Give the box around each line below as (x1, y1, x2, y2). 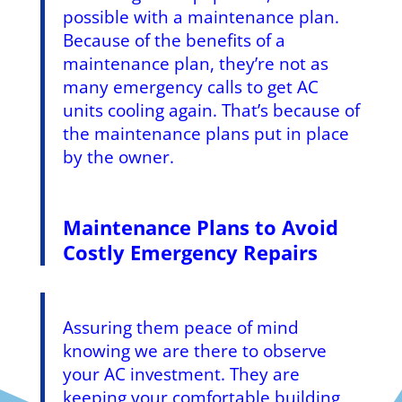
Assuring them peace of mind (62, 315, 299, 339)
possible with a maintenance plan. (62, 4, 339, 29)
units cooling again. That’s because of (62, 98, 360, 122)
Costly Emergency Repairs (62, 238, 318, 266)
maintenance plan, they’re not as (62, 51, 328, 75)
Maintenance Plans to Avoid (62, 213, 338, 240)
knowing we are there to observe (62, 338, 327, 363)
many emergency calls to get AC (62, 74, 319, 99)
